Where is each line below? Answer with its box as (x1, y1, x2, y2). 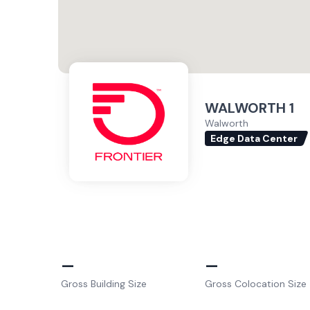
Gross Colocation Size (205, 277, 307, 290)
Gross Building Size (61, 277, 147, 290)
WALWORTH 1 (205, 98, 294, 117)
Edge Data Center (210, 131, 298, 145)
